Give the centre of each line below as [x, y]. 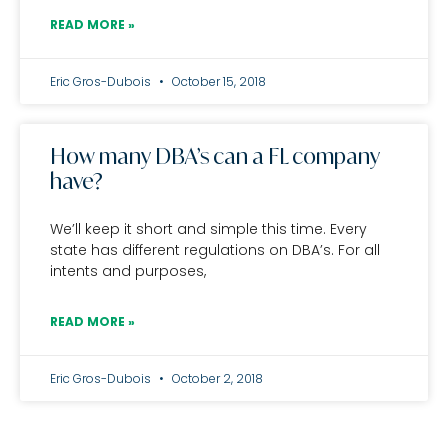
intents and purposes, [128, 271]
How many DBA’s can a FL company [215, 156]
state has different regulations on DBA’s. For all [215, 250]
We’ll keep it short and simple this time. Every [208, 229]
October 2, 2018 [216, 378]
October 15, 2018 [217, 81]
